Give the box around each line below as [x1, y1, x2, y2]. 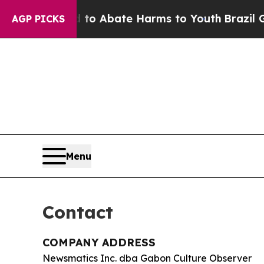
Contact [42, 201, 113, 223]
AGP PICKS [12, 13, 65, 25]
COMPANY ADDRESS [42, 236, 156, 249]
